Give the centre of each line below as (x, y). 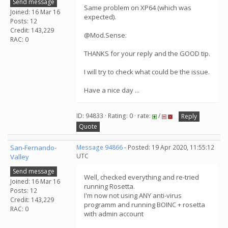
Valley (20, 157)
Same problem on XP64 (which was (138, 8)
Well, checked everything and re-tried (141, 177)
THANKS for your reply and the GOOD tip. (147, 53)
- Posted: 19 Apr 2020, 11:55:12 (168, 147)
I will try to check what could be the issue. (147, 72)
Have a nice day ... (112, 90)
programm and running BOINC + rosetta (145, 205)
